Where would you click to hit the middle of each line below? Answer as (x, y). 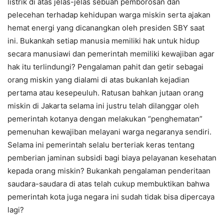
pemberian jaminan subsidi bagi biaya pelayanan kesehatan (112, 158)
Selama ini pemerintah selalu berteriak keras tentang (101, 145)
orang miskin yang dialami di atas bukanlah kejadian (98, 80)
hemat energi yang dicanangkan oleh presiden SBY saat (106, 28)
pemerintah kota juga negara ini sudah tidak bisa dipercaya (111, 197)
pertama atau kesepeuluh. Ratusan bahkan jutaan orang (105, 93)
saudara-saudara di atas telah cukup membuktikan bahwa (108, 184)
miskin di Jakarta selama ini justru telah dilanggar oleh (103, 106)
